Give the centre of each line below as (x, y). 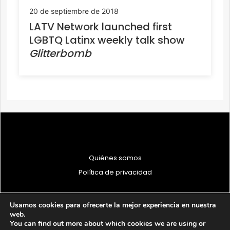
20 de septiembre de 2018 (74, 11)
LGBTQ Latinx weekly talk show (107, 40)
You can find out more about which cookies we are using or (108, 224)
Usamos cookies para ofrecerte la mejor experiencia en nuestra (113, 205)
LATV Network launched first (101, 26)
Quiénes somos (115, 158)
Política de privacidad (115, 172)
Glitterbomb (60, 53)
